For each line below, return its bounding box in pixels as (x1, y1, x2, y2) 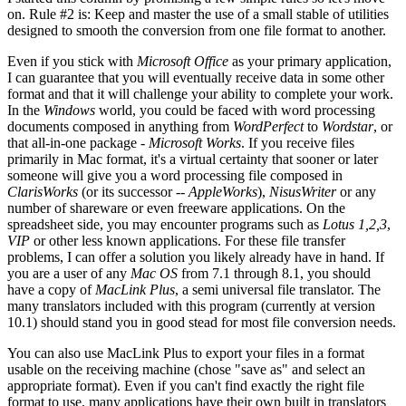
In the (7, 101, 43, 118)
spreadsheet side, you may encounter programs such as (7, 216, 323, 232)
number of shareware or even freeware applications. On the (7, 199, 345, 216)
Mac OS (130, 265, 178, 281)
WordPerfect (233, 118, 304, 134)
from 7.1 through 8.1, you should (178, 265, 371, 281)
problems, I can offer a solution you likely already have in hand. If (7, 248, 384, 265)
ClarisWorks (7, 183, 78, 199)
